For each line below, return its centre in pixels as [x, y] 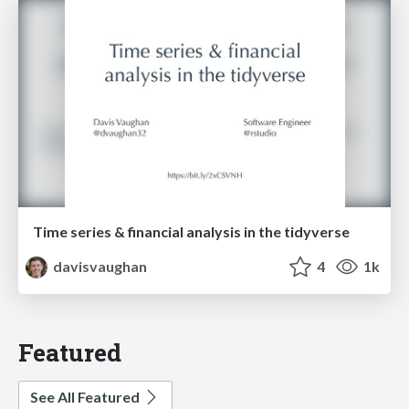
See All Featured [86, 396]
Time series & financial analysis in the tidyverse [191, 231]
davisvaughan [99, 266]
